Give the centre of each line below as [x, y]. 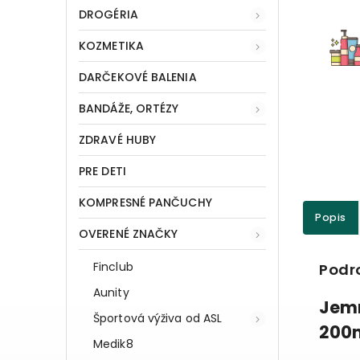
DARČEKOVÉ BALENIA [138, 77]
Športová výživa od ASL [158, 318]
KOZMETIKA [111, 45]
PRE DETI [102, 171]
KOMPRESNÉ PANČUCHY [145, 202]
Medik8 [113, 344]
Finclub [113, 266]
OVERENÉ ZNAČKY [129, 233]
